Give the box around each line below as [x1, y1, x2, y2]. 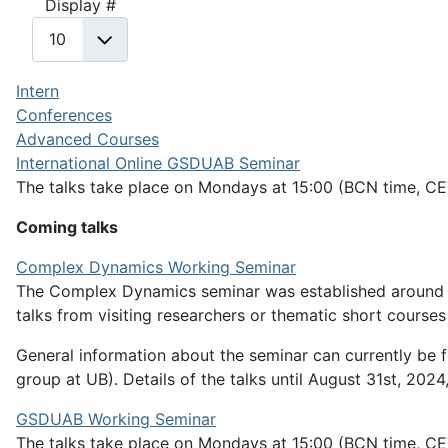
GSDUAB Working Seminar [16, 408, 216, 429]
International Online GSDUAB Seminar [16, 152, 300, 173]
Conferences [16, 104, 112, 125]
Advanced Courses [16, 128, 159, 149]
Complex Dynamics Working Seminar [16, 256, 296, 277]
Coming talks [16, 216, 118, 237]
